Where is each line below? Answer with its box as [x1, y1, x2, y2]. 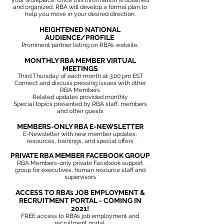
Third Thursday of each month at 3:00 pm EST [17, 72, 143, 79]
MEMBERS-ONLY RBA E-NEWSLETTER [16, 122, 143, 130]
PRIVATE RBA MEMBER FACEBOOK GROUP [10, 151, 150, 159]
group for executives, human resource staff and [14, 166, 145, 173]
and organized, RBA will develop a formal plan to [13, 3, 147, 10]
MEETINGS [62, 64, 98, 72]
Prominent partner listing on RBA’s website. [21, 41, 138, 48]
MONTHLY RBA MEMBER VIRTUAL [24, 56, 136, 64]
